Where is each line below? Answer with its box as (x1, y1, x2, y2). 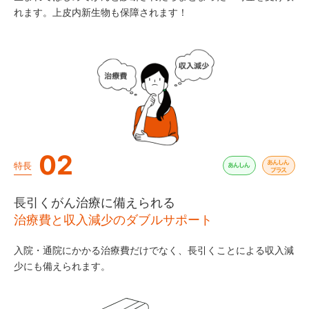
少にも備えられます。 (14, 260, 110, 272)
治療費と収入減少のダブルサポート (14, 212, 212, 228)
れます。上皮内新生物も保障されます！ (14, 6, 188, 18)
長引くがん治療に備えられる (14, 195, 175, 210)
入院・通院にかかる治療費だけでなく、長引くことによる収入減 (14, 244, 294, 257)
